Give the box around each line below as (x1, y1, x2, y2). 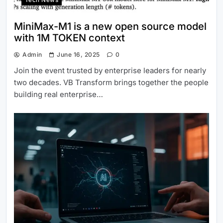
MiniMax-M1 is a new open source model (14, 20, 207, 32)
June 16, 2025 (57, 50, 100, 58)
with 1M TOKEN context (14, 31, 125, 44)
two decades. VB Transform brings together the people (14, 77, 209, 87)
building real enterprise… (14, 89, 103, 99)
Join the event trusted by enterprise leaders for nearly (14, 65, 206, 75)
